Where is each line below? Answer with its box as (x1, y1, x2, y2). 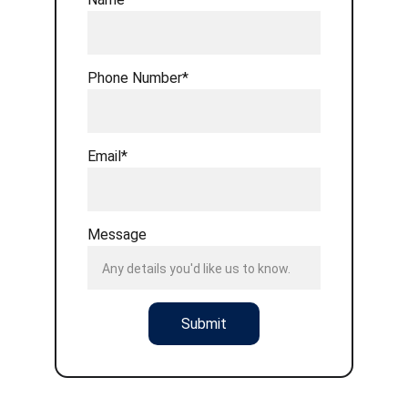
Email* (87, 148, 127, 165)
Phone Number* (87, 69, 189, 87)
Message (87, 226, 147, 243)
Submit (181, 315, 227, 332)
